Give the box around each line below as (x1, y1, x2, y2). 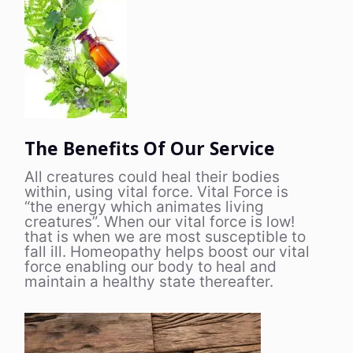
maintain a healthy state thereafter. (24, 272, 273, 291)
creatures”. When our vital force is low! (24, 212, 295, 231)
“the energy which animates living (24, 197, 264, 216)
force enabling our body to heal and (24, 257, 277, 276)
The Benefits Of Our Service (24, 135, 275, 161)
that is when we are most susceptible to (24, 227, 306, 246)
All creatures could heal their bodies (24, 167, 280, 186)
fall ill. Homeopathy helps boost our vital (24, 242, 310, 261)
